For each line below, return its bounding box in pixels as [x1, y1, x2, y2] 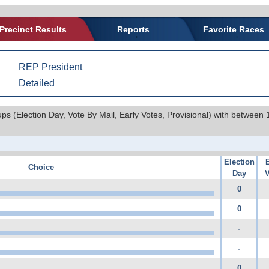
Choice [28, 162, 54, 172]
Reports [116, 24, 150, 34]
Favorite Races [202, 24, 264, 34]
